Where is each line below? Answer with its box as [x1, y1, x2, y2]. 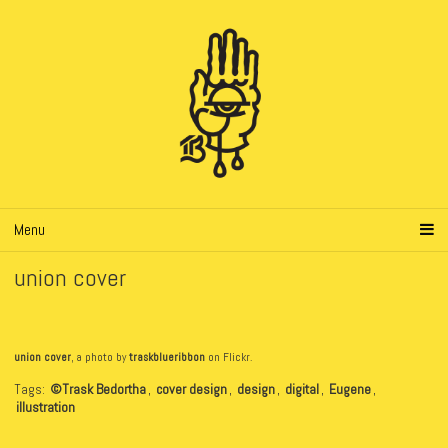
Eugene [329, 379, 371, 398]
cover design [156, 379, 227, 398]
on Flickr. [205, 349, 252, 364]
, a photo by [71, 349, 129, 364]
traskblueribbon [129, 349, 205, 364]
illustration [16, 397, 75, 416]
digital [285, 379, 319, 398]
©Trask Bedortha [50, 379, 146, 398]
